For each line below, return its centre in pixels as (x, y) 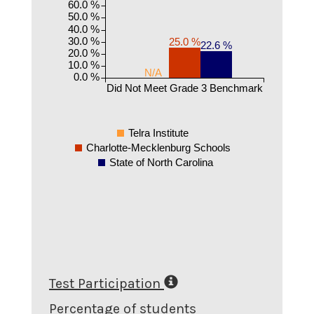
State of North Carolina (162, 162)
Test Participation (105, 284)
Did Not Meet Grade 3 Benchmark (185, 88)
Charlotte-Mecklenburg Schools (158, 147)
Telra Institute (158, 132)
